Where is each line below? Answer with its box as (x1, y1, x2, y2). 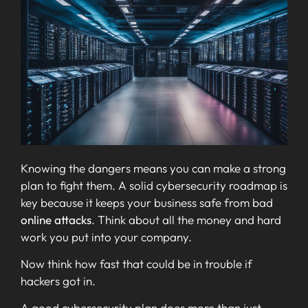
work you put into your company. (21, 229, 192, 244)
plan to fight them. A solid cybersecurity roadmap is (21, 177, 287, 192)
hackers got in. (21, 273, 96, 288)
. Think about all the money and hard (91, 212, 281, 227)
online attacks (21, 212, 91, 227)
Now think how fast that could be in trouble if (21, 256, 252, 271)
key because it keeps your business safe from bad (21, 195, 273, 210)
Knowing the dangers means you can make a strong (21, 160, 286, 175)
